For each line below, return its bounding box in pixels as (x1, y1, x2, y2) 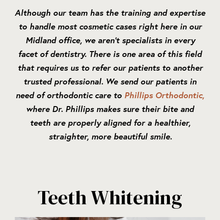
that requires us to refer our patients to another (17, 62, 203, 74)
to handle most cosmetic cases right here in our (18, 21, 202, 32)
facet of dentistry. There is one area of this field (18, 48, 202, 60)
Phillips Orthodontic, (124, 89, 204, 101)
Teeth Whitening (38, 184, 182, 211)
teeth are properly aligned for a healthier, (29, 117, 191, 129)
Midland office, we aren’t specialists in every (25, 34, 195, 46)
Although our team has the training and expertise (15, 7, 205, 19)
